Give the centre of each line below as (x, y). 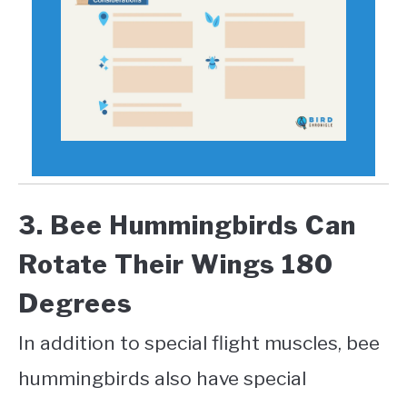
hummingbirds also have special (162, 378)
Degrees (75, 303)
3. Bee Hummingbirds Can (187, 225)
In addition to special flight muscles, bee (199, 342)
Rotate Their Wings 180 (176, 264)
